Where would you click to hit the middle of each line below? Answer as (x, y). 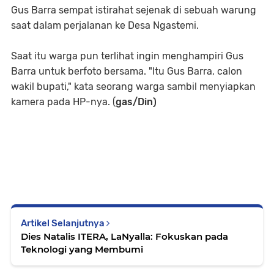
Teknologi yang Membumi (82, 250)
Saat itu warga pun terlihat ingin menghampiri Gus (127, 56)
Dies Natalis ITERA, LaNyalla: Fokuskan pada (124, 237)
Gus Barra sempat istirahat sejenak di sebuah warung (134, 10)
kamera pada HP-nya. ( (63, 102)
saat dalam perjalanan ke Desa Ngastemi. (106, 26)
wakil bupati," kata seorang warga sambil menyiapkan (133, 87)
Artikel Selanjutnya (64, 224)
